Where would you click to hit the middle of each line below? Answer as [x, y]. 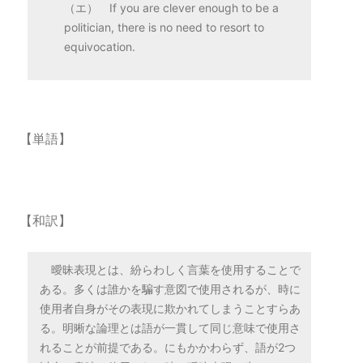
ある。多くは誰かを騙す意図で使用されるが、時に [170, 289]
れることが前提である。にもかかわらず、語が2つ [168, 347]
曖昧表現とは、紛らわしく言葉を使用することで [176, 269]
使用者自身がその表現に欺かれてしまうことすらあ [170, 308]
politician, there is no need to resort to [164, 27]
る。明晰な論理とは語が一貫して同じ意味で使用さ [170, 328]
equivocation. [100, 47]
